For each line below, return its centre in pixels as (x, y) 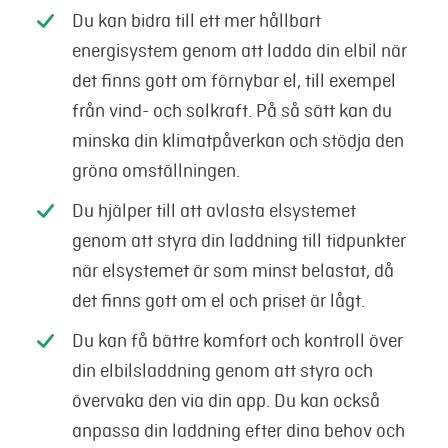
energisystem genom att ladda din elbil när (239, 50)
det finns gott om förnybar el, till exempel (233, 80)
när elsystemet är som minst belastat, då (232, 270)
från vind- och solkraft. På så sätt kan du (231, 110)
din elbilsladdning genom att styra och (222, 370)
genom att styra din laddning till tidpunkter (238, 240)
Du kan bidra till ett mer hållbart (196, 20)
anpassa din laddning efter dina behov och (238, 430)
